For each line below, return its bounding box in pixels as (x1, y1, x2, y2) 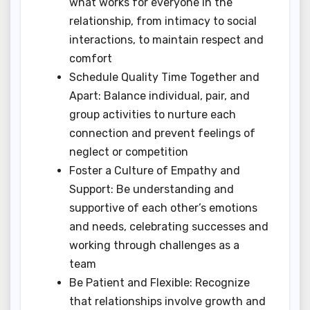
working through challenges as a (69, 238, 239, 252)
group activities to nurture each (69, 107, 236, 121)
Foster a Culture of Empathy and (69, 163, 240, 177)
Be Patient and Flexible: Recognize (69, 275, 250, 289)
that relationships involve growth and (69, 294, 266, 308)
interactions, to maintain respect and (69, 33, 264, 46)
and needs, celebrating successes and (69, 219, 268, 233)
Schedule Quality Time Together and (69, 70, 259, 84)
